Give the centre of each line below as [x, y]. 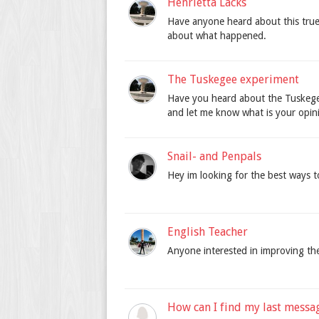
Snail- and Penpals [214, 157]
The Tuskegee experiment [233, 80]
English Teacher [208, 232]
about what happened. [217, 36]
